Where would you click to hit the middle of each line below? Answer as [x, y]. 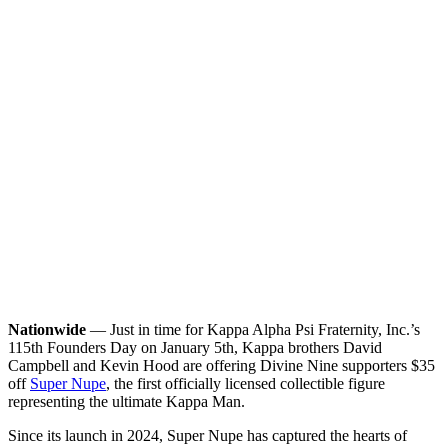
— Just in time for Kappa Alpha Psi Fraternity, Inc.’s [253, 329]
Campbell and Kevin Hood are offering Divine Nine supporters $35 [221, 365]
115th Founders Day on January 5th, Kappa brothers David [195, 347]
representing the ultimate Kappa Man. [126, 401]
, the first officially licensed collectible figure [245, 383]
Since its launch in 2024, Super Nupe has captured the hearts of [207, 435]
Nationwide [47, 329]
